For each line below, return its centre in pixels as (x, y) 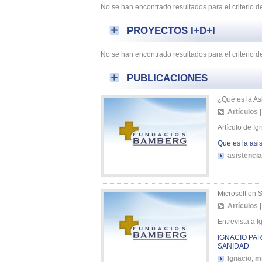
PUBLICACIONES (167, 77)
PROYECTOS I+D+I (171, 30)
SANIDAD (233, 246)
